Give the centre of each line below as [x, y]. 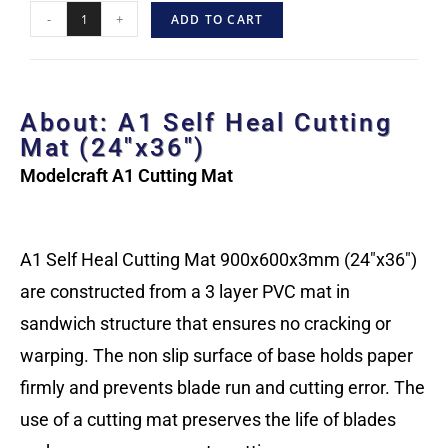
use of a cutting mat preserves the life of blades [208, 420]
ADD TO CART [217, 20]
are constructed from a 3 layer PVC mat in [185, 292]
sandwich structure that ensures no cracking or [205, 324]
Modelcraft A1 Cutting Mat [126, 176]
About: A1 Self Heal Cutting [206, 123]
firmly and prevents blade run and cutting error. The [222, 388]
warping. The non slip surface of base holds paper [216, 356]
